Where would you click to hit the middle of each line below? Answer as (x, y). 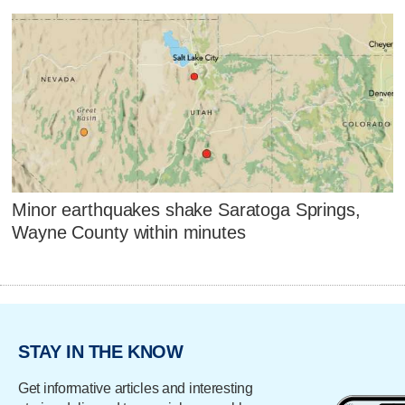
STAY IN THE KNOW (101, 351)
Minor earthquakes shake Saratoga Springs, (186, 209)
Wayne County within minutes (129, 232)
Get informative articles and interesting (136, 389)
